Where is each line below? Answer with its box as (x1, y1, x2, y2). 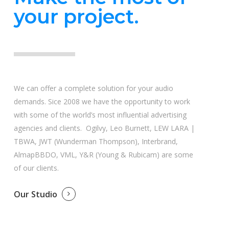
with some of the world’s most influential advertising (13, 109, 187, 120)
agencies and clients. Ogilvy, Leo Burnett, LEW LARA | (13, 123, 195, 133)
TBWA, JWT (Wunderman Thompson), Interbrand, (13, 136, 178, 146)
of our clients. (13, 163, 63, 173)
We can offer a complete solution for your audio (13, 83, 173, 93)
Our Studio (13, 188, 57, 200)
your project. (13, 4, 139, 29)
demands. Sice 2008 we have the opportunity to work (13, 96, 190, 106)
